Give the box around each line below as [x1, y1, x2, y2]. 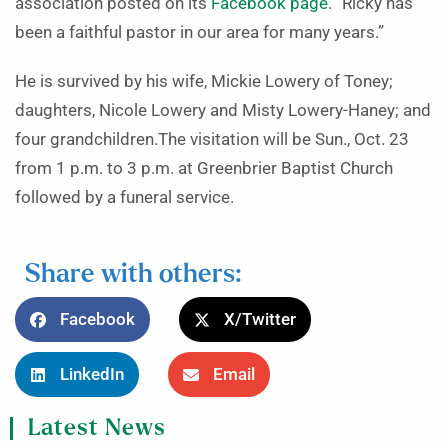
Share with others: [25, 262, 241, 288]
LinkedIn [60, 365, 124, 385]
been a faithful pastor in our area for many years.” [15, 23, 384, 43]
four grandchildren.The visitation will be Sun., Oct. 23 [15, 130, 409, 150]
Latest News [28, 416, 166, 440]
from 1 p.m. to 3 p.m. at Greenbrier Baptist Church [15, 159, 393, 179]
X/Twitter [224, 310, 296, 330]
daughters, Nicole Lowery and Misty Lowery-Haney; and [15, 101, 431, 121]
